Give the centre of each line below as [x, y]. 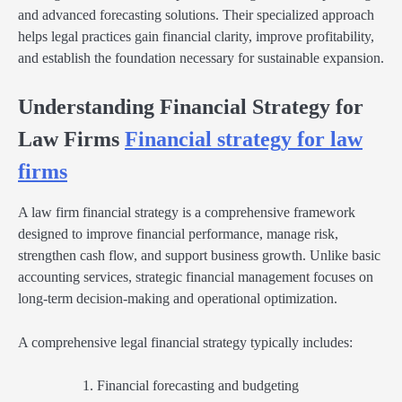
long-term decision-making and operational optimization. [178, 299]
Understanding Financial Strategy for [191, 107]
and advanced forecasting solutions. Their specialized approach [196, 15]
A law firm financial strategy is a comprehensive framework [187, 213]
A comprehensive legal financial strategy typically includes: [185, 342]
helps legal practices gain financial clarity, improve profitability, [196, 37]
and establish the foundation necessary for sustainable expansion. [201, 58]
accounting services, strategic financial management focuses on [196, 277]
